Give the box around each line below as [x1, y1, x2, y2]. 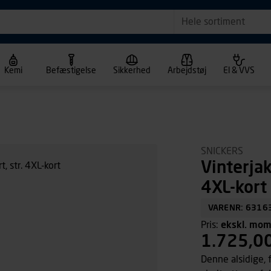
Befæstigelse [46, 67, 96, 75]
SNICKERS [201, 146, 243, 156]
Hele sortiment [181, 16, 245, 27]
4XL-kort [201, 180, 267, 197]
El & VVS [223, 67, 255, 75]
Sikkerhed [113, 67, 151, 75]
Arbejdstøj [168, 67, 206, 75]
